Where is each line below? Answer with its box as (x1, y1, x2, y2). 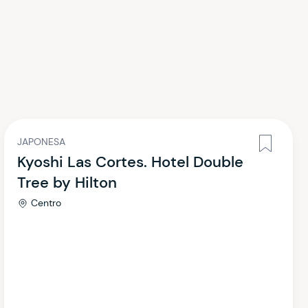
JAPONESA (17, 135, 65, 148)
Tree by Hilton (17, 173, 117, 192)
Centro (31, 197, 61, 209)
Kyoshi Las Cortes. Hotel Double (17, 152, 243, 172)
